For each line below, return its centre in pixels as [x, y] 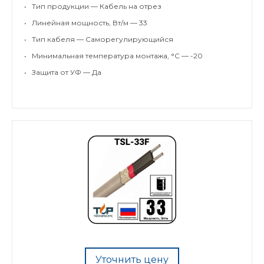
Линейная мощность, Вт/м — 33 [90, 23]
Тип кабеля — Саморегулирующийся [103, 39]
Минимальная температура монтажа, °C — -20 [117, 56]
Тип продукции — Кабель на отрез [97, 6]
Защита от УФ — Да [67, 72]
